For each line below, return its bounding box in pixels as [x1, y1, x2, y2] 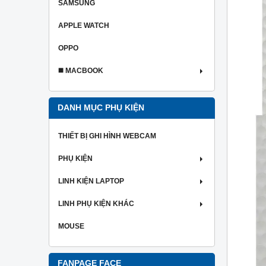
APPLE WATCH [58, 21, 109, 30]
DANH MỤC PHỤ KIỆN [58, 103, 144, 112]
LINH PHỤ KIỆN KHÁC [58, 199, 134, 208]
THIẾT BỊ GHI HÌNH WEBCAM [58, 132, 156, 140]
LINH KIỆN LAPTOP [58, 177, 124, 185]
